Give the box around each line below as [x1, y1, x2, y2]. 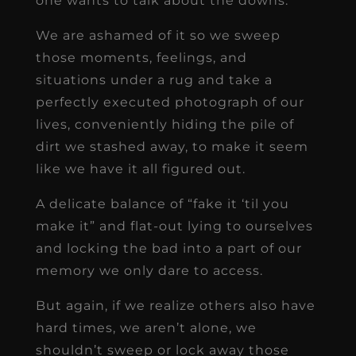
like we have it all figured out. [35, 161, 246, 176]
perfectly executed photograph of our [35, 94, 304, 110]
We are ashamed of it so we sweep [35, 27, 281, 43]
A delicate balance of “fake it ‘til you [35, 195, 289, 211]
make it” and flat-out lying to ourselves [35, 218, 313, 234]
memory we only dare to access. [35, 262, 263, 278]
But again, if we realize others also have [35, 297, 315, 313]
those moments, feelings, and [35, 49, 247, 65]
